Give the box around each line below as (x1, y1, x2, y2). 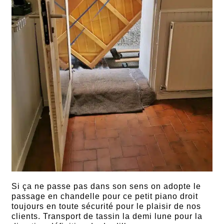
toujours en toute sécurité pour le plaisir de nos (11, 201, 201, 210)
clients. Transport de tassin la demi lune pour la (11, 211, 203, 220)
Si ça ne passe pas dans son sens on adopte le (11, 181, 201, 190)
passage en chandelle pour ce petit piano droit (11, 191, 198, 200)
